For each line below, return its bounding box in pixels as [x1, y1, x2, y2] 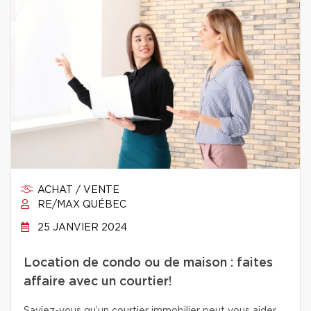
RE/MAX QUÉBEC [35, 200, 126, 210]
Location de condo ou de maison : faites [24, 257, 273, 269]
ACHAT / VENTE [35, 185, 119, 195]
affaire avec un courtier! [24, 276, 172, 288]
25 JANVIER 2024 [35, 223, 127, 233]
